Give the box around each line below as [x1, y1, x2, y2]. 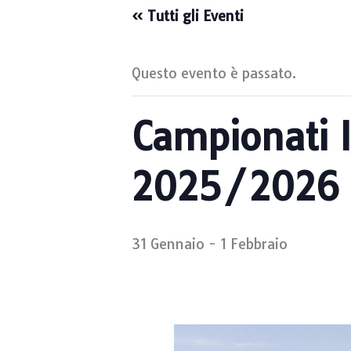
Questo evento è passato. [132, 64, 296, 82]
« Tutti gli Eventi [132, 7, 244, 25]
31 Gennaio [132, 235, 204, 253]
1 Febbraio [220, 235, 288, 253]
